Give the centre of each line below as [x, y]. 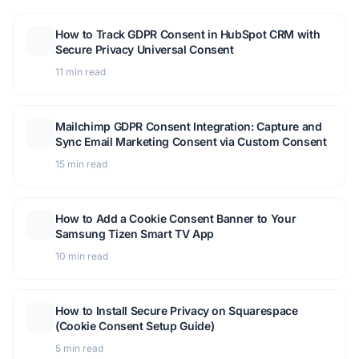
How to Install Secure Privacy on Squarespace [177, 311]
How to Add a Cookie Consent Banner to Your [176, 219]
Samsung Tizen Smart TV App [135, 234]
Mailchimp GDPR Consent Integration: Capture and [189, 127]
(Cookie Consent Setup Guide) [135, 326]
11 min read [81, 72]
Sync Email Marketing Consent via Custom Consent [191, 142]
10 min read [82, 256]
